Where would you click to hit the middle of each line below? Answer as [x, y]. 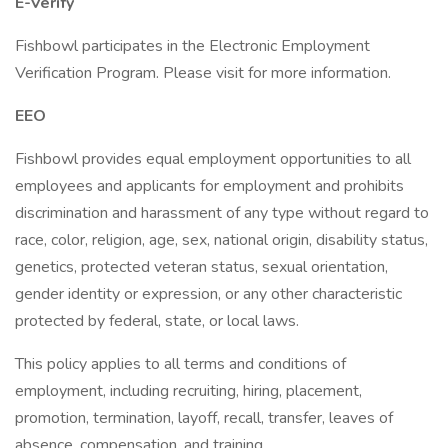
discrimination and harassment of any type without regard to [222, 213]
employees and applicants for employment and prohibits [209, 186]
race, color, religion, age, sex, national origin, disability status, [221, 240]
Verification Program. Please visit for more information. [205, 73]
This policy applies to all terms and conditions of [180, 364]
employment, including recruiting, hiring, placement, [188, 391]
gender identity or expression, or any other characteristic [208, 294]
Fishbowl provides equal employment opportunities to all [213, 159]
